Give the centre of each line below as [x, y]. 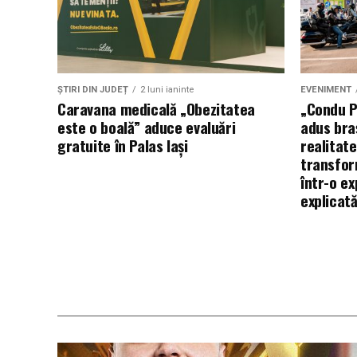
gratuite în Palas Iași [123, 145]
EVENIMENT [326, 90]
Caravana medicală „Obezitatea [156, 109]
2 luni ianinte [167, 90]
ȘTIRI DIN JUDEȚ [93, 90]
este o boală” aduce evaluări [147, 127]
